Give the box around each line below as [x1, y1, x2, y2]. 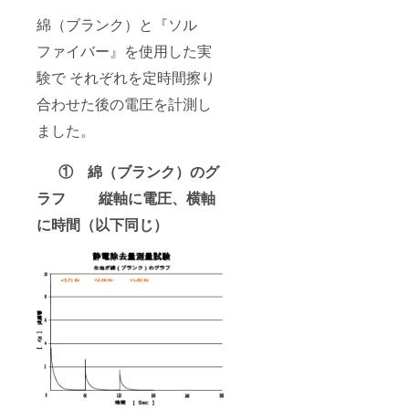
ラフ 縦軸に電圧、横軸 [37, 187, 215, 209]
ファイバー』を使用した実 [37, 40, 212, 62]
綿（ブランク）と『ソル [37, 14, 197, 36]
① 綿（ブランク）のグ [58, 161, 219, 183]
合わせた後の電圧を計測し [37, 93, 212, 115]
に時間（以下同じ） [37, 214, 168, 236]
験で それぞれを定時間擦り [37, 67, 215, 89]
